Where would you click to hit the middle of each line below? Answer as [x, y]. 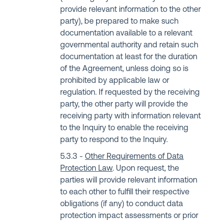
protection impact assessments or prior [129, 216]
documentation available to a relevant [127, 34]
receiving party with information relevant [131, 116]
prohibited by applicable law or [115, 81]
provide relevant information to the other [131, 10]
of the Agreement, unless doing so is [125, 69]
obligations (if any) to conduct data [122, 204]
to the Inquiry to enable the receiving [125, 128]
